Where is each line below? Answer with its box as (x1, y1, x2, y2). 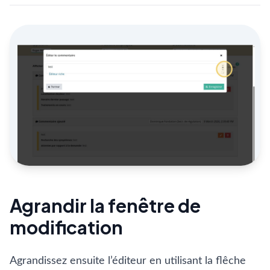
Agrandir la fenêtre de (10, 194, 201, 217)
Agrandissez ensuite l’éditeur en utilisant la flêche (10, 256, 246, 266)
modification (10, 216, 123, 239)
